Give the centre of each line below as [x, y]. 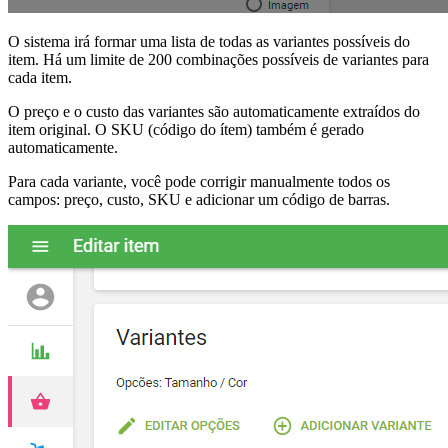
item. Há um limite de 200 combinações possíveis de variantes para [218, 59]
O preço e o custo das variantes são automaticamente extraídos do [214, 111]
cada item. [40, 77]
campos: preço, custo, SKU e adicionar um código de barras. [199, 199]
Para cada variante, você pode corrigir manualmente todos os [199, 181]
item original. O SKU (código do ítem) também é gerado [186, 129]
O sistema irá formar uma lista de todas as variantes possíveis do [209, 41]
